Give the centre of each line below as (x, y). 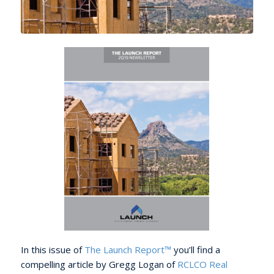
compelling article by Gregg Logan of (99, 265)
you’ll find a (195, 250)
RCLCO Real (202, 265)
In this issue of (52, 250)
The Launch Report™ (128, 250)
